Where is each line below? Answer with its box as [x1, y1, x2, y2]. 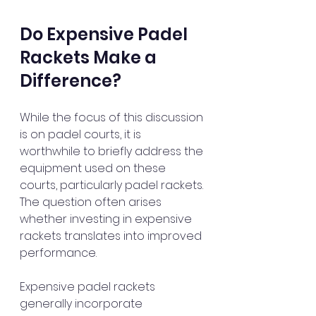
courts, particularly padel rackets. [20, 177, 206, 193]
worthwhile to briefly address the [20, 143, 206, 159]
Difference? [20, 69, 121, 92]
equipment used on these [20, 160, 169, 176]
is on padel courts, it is [20, 126, 144, 142]
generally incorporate [20, 296, 145, 312]
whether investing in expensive [20, 211, 195, 227]
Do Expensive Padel [20, 23, 191, 46]
